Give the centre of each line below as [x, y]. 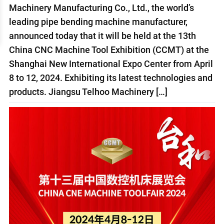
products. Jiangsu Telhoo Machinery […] [88, 91]
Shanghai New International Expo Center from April [111, 63]
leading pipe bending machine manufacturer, [98, 21]
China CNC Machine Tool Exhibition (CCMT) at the [109, 49]
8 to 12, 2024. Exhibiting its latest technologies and [110, 77]
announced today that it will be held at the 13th [102, 35]
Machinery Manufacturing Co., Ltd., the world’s [101, 7]
